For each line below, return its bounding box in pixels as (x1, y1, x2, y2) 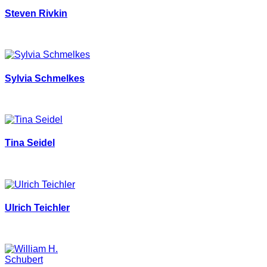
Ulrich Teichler (5, 202, 70, 213)
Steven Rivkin (5, 8, 67, 19)
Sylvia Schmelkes (5, 73, 85, 83)
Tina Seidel (5, 138, 55, 148)
